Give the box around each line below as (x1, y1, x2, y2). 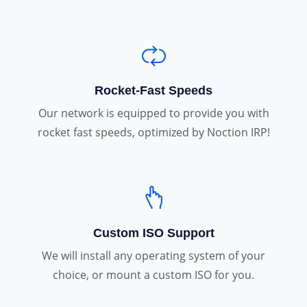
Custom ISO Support (93, 225, 214, 240)
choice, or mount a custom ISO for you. (53, 267, 254, 282)
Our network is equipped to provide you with (38, 105, 269, 121)
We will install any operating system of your (42, 247, 265, 263)
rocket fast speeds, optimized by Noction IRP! (37, 124, 270, 140)
